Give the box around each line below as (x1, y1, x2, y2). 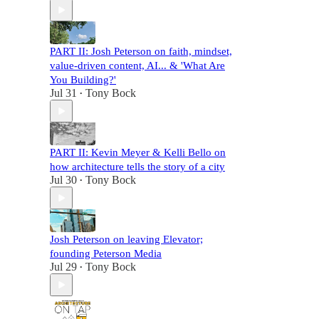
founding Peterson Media (50, 248, 162, 259)
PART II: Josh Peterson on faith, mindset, (50, 46, 232, 57)
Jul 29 (50, 261, 77, 273)
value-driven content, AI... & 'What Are (50, 60, 225, 71)
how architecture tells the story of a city (50, 161, 225, 172)
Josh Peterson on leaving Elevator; (50, 234, 203, 245)
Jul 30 (50, 174, 77, 186)
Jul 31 (50, 87, 77, 99)
